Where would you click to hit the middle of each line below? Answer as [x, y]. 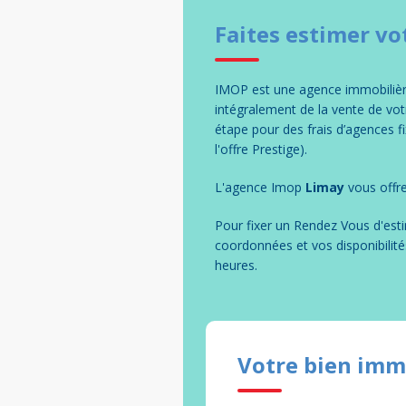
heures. [236, 266]
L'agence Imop [258, 188]
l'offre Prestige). [261, 150]
